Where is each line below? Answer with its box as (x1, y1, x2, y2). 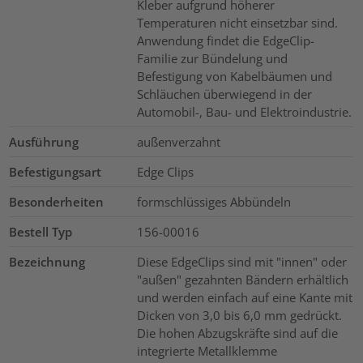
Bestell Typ (9, 224, 73, 241)
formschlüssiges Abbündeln (136, 194, 291, 211)
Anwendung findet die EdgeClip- (136, 32, 314, 49)
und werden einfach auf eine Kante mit (136, 289, 352, 306)
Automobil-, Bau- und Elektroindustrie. (136, 104, 352, 121)
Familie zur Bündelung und (136, 50, 288, 67)
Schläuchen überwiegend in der (136, 86, 312, 103)
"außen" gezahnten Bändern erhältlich (136, 271, 348, 288)
